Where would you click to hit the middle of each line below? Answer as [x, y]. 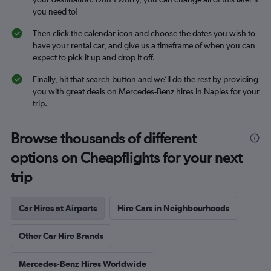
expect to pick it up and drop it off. [94, 57]
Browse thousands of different [103, 138]
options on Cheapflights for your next [126, 158]
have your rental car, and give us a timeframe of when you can [144, 45]
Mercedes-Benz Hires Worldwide [83, 264]
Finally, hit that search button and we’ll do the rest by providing [145, 79]
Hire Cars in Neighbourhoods [173, 208]
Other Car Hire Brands [61, 236]
